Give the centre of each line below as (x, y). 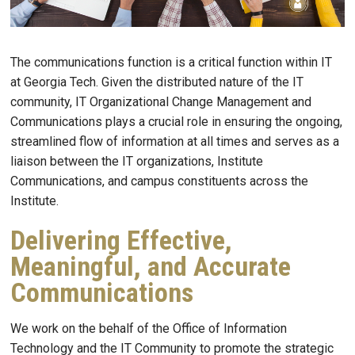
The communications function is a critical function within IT (171, 63)
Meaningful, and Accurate (151, 267)
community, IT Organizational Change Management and (161, 102)
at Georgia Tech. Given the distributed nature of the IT (157, 82)
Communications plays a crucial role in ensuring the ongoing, (176, 122)
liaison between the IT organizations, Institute (137, 162)
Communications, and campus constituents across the (159, 181)
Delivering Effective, (121, 241)
